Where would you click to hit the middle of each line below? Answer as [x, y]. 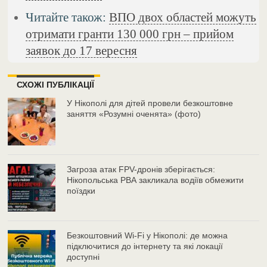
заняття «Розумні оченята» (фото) [134, 114]
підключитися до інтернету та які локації [145, 246]
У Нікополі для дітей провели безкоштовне [150, 103]
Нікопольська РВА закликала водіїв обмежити [156, 180]
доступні [83, 257]
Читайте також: [68, 17]
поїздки [81, 191]
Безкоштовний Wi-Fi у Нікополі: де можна [148, 236]
